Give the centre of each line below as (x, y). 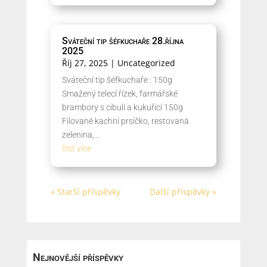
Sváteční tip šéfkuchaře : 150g (117, 80)
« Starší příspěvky (85, 192)
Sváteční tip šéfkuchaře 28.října (122, 41)
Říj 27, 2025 (85, 63)
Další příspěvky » (183, 192)
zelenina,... (80, 135)
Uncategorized (146, 63)
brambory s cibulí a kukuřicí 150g (122, 107)
